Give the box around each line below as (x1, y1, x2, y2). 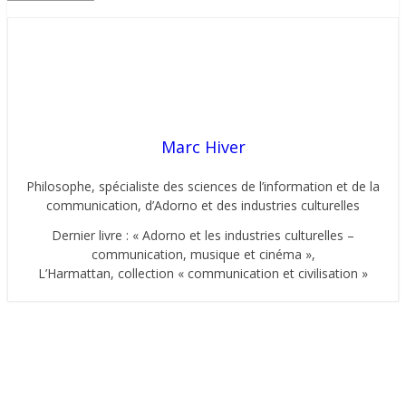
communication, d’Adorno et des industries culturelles (46, 197, 360, 215)
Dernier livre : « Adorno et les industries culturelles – (52, 227, 354, 245)
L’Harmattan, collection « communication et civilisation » (38, 265, 368, 283)
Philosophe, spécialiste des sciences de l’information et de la (26, 178, 380, 196)
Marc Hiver (160, 136, 246, 159)
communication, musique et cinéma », (91, 246, 315, 264)
